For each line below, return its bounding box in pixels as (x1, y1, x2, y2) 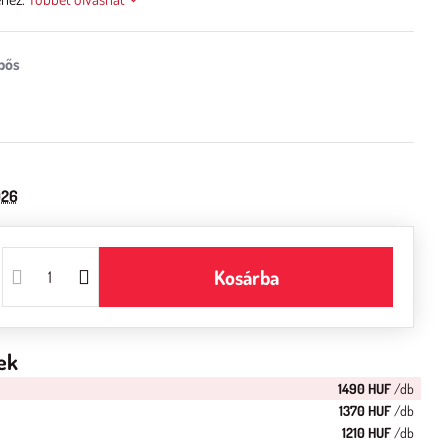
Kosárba (224, 264, 279, 290)
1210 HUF (342, 424, 392, 441)
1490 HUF (338, 380, 392, 397)
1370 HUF (339, 402, 392, 419)
